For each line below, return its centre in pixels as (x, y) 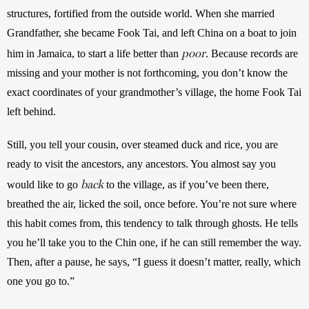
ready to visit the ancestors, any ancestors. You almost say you (141, 163)
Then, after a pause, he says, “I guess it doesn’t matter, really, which (154, 261)
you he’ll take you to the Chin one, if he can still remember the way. (154, 242)
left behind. (33, 111)
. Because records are (252, 53)
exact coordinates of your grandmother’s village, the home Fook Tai (154, 92)
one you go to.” (41, 281)
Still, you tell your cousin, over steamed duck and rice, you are (142, 144)
